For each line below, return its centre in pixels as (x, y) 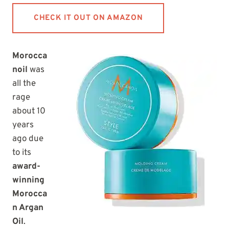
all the (24, 84)
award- (26, 167)
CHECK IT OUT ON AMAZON (88, 18)
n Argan (28, 208)
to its (22, 153)
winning (28, 181)
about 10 (29, 112)
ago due (28, 139)
